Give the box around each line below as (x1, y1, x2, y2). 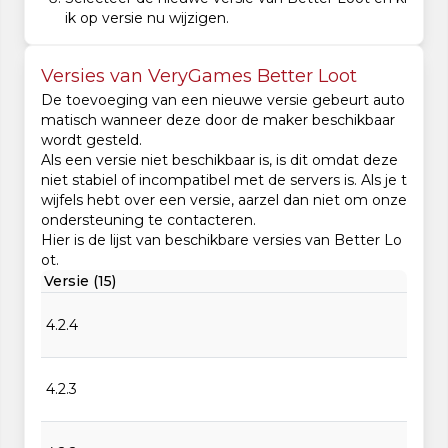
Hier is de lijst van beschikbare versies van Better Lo (41, 231, 402, 249)
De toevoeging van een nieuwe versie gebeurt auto (41, 91, 405, 109)
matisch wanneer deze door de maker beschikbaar (41, 111, 395, 129)
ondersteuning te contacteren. (41, 211, 256, 229)
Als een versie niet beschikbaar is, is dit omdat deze (41, 151, 398, 169)
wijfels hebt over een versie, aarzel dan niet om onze (41, 191, 407, 209)
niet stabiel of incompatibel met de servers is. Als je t (41, 171, 407, 189)
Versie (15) (44, 272, 117, 290)
